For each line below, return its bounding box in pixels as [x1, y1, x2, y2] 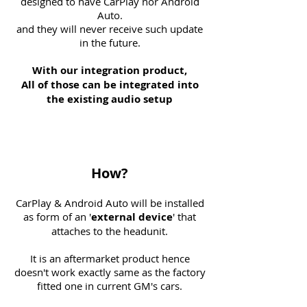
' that [173, 210, 196, 223]
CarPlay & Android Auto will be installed [15, 196, 204, 210]
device [138, 210, 173, 224]
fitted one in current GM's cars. [37, 279, 182, 293]
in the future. [79, 36, 140, 49]
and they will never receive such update [16, 22, 203, 36]
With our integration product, [32, 63, 187, 77]
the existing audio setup [47, 92, 173, 106]
